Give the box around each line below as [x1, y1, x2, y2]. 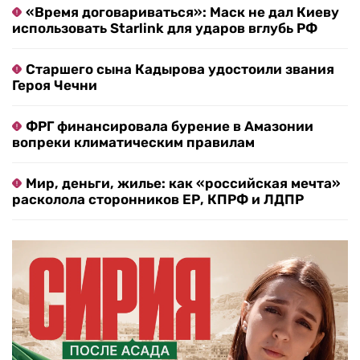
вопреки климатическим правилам [12, 134, 255, 150]
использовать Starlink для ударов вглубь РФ [12, 20, 317, 36]
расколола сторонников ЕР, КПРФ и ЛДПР [12, 191, 304, 207]
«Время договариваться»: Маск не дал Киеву [26, 4, 339, 20]
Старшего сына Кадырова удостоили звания [26, 61, 334, 77]
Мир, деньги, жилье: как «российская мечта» [26, 175, 341, 191]
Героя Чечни [12, 77, 97, 93]
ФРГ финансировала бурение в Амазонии [26, 118, 313, 134]
